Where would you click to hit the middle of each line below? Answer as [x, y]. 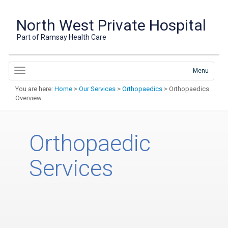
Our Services [97, 89]
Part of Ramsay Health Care [62, 37]
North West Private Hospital [111, 25]
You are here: [35, 89]
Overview [28, 98]
